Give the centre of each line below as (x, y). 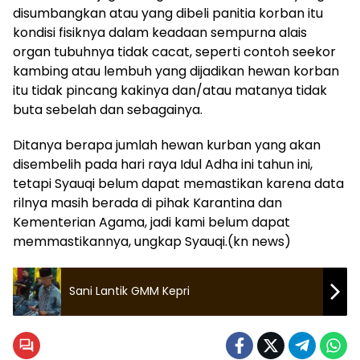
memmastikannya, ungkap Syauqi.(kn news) (152, 241)
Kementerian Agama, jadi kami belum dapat (151, 222)
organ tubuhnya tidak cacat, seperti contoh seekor (174, 51)
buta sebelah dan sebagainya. (108, 109)
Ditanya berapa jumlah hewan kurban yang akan (167, 145)
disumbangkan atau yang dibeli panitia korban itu (168, 13)
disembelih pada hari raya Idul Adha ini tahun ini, (163, 164)
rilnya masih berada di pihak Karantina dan (147, 202)
